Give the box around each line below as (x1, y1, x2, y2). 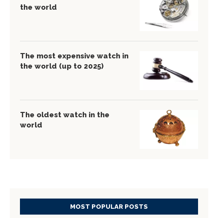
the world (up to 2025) (20, 61, 104, 71)
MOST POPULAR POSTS (70, 202, 148, 210)
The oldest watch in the (20, 110, 109, 119)
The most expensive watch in (20, 51, 128, 60)
